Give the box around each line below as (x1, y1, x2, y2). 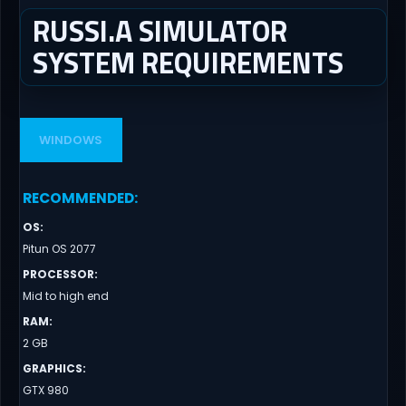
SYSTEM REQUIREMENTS (32, 40, 343, 84)
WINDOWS (39, 131, 103, 150)
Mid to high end (22, 288, 109, 304)
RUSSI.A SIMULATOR (32, 8, 287, 53)
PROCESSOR (22, 266, 94, 283)
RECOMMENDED (22, 188, 134, 208)
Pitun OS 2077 (22, 241, 96, 257)
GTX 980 (22, 382, 69, 399)
